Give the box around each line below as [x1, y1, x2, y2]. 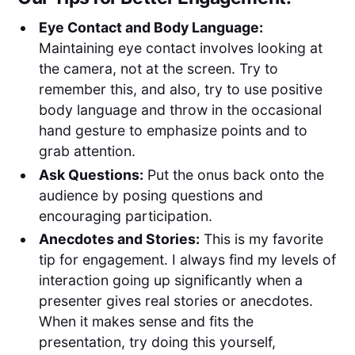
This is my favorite [199, 231, 323, 248]
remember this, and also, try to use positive [38, 81, 323, 98]
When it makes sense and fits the [38, 313, 254, 330]
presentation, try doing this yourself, [38, 334, 276, 351]
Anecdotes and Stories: [38, 231, 200, 248]
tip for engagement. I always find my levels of [38, 251, 336, 269]
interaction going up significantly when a [38, 272, 303, 289]
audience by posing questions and [38, 186, 263, 204]
